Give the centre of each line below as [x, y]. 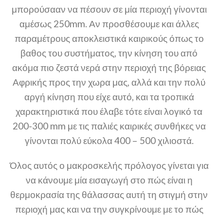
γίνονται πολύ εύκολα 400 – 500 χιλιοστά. [109, 141]
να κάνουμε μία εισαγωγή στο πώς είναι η [109, 180]
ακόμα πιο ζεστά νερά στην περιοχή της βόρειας [109, 68]
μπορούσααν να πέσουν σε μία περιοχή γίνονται [109, 9]
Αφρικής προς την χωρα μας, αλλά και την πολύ [109, 82]
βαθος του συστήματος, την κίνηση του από [109, 53]
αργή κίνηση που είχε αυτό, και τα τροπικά [109, 97]
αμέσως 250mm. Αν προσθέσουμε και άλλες [109, 24]
